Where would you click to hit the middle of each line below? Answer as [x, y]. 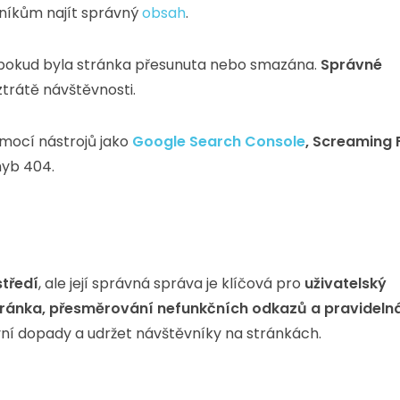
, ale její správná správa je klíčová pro [171, 283]
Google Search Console [219, 142]
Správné [351, 65]
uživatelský [346, 283]
